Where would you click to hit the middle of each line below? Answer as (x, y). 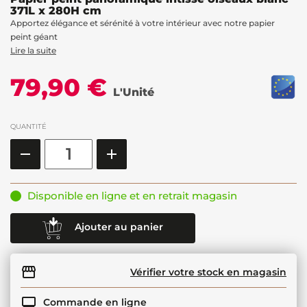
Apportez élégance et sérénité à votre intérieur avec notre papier (143, 23)
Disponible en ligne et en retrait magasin (132, 195)
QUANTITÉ (28, 126)
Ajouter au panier (119, 227)
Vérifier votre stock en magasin (208, 272)
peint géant (34, 36)
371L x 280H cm (56, 10)
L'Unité (134, 92)
